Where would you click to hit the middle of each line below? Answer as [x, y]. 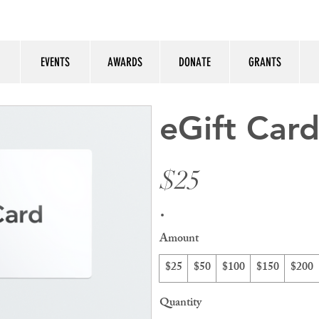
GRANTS [265, 62]
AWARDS [125, 62]
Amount [179, 239]
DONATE [195, 62]
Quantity [181, 303]
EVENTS [55, 62]
